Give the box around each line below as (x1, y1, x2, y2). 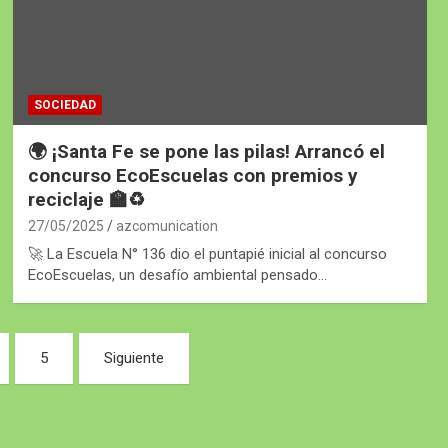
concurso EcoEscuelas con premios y (27, 163, 358, 187)
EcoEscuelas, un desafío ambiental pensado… (27, 265, 327, 284)
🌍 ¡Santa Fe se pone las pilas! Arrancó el (27, 139, 385, 163)
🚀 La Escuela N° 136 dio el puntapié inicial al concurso (27, 244, 387, 263)
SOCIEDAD (33, 97, 96, 112)
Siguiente (104, 348, 165, 367)
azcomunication (115, 217, 218, 234)
